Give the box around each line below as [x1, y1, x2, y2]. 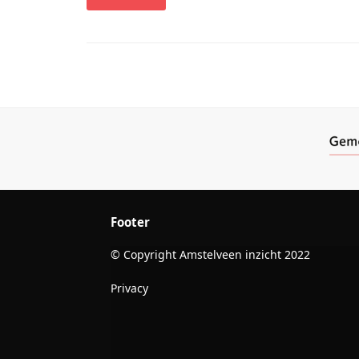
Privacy [111, 280, 148, 296]
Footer [111, 213, 150, 230]
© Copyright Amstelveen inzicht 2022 [111, 246, 310, 262]
